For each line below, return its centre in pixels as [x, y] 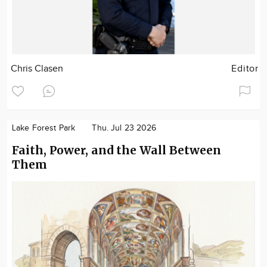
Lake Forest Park [44, 128]
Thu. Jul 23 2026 [124, 128]
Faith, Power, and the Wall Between [117, 150]
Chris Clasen [37, 69]
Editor [245, 69]
